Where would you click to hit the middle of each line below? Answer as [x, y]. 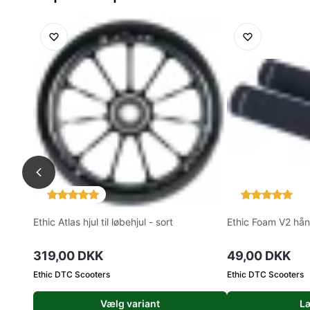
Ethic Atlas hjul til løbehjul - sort [103, 222]
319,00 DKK [68, 256]
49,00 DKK [259, 256]
